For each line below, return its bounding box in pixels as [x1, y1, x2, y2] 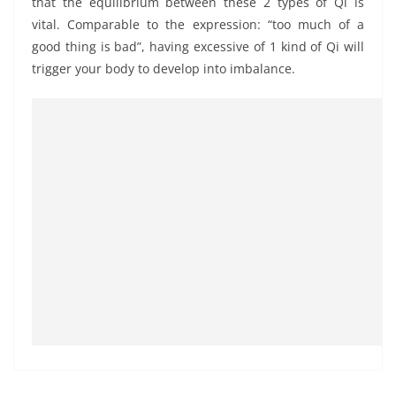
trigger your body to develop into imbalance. [32, 59, 295, 77]
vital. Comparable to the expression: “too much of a [32, 15, 364, 33]
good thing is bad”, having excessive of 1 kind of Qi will [32, 37, 364, 55]
